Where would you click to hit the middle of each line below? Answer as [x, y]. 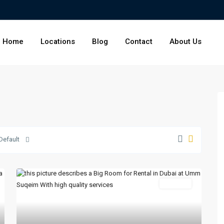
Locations [58, 42]
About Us [186, 42]
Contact [139, 42]
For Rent [175, 183]
